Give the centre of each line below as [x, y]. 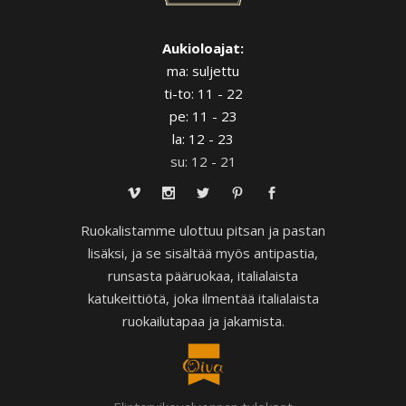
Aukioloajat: [203, 48]
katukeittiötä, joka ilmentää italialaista [203, 299]
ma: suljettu [203, 71]
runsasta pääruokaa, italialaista [203, 276]
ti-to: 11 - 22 [203, 94]
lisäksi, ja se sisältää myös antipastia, [203, 253]
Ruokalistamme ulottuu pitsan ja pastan [203, 231]
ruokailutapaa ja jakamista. [203, 321]
